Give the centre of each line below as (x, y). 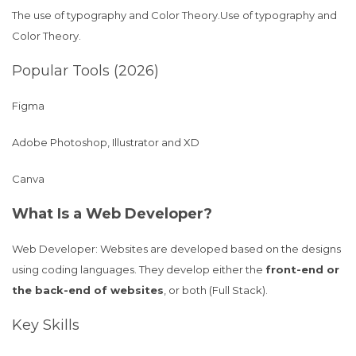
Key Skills (46, 325)
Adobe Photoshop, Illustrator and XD (107, 142)
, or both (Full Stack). (216, 290)
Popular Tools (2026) (85, 71)
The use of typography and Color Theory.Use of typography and (174, 15)
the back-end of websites (88, 290)
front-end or (302, 269)
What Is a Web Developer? (112, 214)
